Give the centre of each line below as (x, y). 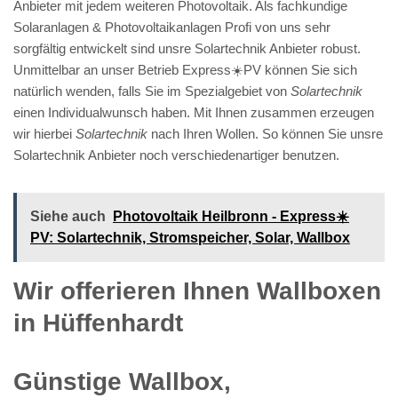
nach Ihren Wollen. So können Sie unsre (265, 133)
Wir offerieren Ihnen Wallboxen (197, 291)
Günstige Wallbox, (122, 381)
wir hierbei (44, 133)
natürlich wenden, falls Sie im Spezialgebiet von (152, 91)
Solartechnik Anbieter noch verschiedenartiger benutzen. (176, 155)
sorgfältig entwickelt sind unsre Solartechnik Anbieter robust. (187, 48)
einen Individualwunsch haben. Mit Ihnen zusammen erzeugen (194, 112)
